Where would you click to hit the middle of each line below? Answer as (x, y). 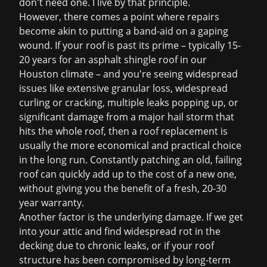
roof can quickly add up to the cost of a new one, (128, 174)
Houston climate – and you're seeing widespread (128, 74)
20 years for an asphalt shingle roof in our (113, 60)
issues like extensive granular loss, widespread (123, 88)
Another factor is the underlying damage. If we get (131, 217)
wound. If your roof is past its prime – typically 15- (130, 45)
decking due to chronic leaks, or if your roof (117, 246)
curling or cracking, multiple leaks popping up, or (129, 103)
